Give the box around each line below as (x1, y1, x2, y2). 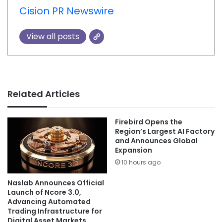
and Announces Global (115, 136, 198, 146)
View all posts (26, 30, 79, 42)
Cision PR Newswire (19, 3, 114, 18)
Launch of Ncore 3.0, (7, 187, 81, 198)
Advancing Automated (7, 197, 91, 207)
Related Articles (7, 88, 80, 101)
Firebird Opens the (115, 117, 182, 127)
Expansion (115, 145, 152, 156)
